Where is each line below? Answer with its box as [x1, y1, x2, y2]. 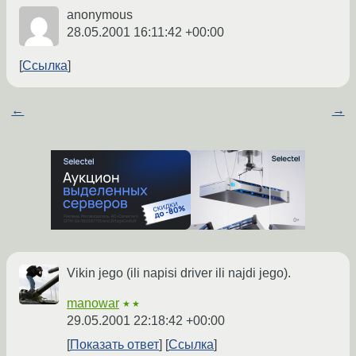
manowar [67, 296, 119, 311]
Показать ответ [70, 338, 159, 352]
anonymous [67, 8, 133, 22]
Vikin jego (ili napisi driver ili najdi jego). [67, 266, 291, 281]
